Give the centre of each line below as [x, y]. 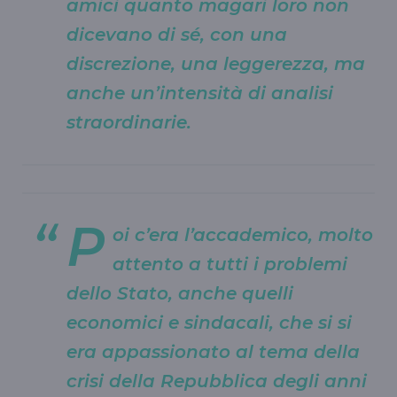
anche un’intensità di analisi [200, 93]
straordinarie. [134, 122]
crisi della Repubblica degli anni [217, 381]
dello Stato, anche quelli [180, 293]
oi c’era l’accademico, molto [243, 234]
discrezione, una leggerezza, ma [216, 63]
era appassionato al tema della [213, 351]
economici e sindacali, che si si [209, 322]
